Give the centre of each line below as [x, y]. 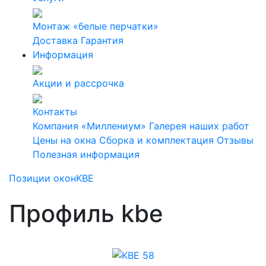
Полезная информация [86, 154]
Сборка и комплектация [156, 140]
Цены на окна [64, 140]
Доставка [55, 40]
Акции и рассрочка [78, 83]
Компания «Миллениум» [89, 126]
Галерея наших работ [199, 126]
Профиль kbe [86, 213]
